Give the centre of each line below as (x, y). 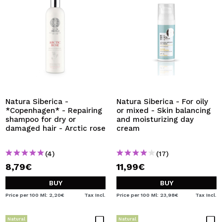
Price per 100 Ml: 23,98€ (147, 195)
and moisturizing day (155, 119)
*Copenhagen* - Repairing (54, 111)
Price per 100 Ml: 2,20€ (35, 195)
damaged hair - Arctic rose (55, 128)
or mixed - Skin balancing (164, 111)
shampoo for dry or (41, 119)
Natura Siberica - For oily (162, 102)
